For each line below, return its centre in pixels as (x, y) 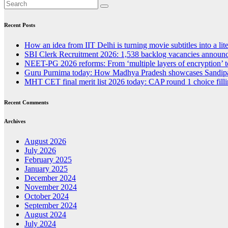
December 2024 (50, 178)
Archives (15, 121)
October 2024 (47, 196)
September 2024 (51, 205)
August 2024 (45, 214)
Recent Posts (20, 25)
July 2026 (40, 150)
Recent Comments (26, 102)
